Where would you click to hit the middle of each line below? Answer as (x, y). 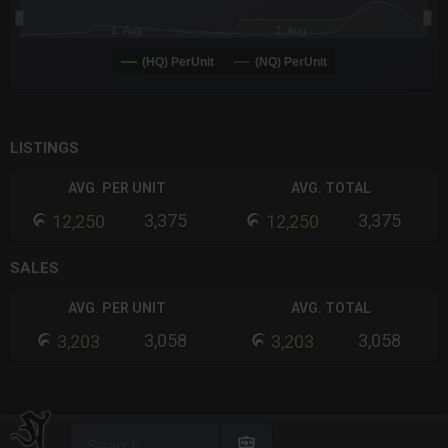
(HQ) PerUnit (178, 62)
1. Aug (127, 30)
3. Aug (290, 30)
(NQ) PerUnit (291, 62)
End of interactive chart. (91, 94)
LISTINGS (44, 148)
